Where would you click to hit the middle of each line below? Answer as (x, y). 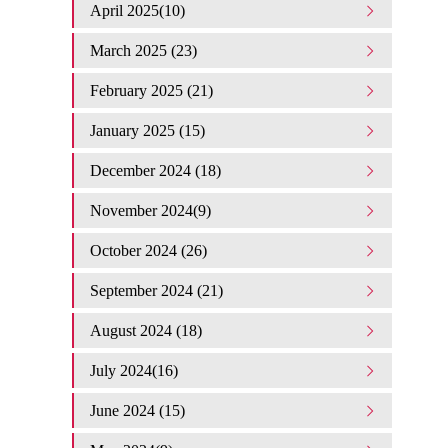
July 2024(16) (134, 370)
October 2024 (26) (148, 250)
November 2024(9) (150, 210)
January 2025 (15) (147, 130)
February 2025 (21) (151, 90)
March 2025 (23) (143, 50)
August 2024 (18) (146, 330)
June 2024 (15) (137, 410)
